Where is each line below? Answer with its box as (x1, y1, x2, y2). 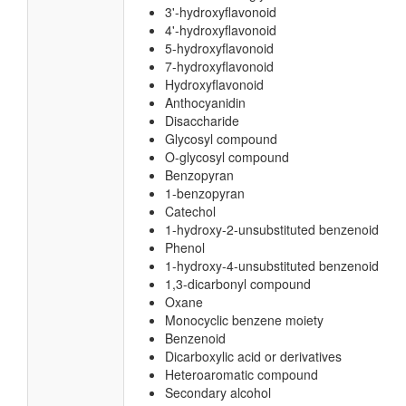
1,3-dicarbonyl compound (165, 275, 311, 293)
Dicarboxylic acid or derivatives (165, 347, 342, 365)
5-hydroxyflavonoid (165, 39, 274, 57)
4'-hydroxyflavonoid (165, 21, 276, 39)
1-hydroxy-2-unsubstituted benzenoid (165, 220, 379, 238)
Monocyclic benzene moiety (165, 311, 324, 329)
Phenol (165, 238, 205, 256)
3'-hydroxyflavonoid (165, 3, 276, 21)
